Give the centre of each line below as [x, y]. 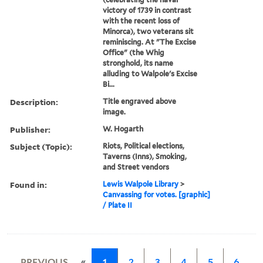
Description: [34, 102]
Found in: [28, 184]
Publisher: [30, 129]
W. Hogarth [123, 129]
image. [114, 112]
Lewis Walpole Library [141, 184]
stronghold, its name [138, 63]
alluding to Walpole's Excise [150, 73]
